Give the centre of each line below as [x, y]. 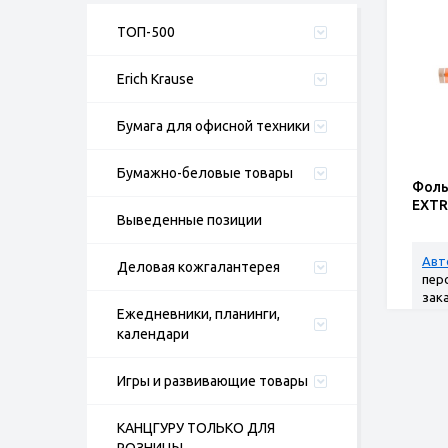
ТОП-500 [146, 32]
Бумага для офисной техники [213, 126]
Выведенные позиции [189, 220]
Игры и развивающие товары [212, 381]
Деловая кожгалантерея [198, 267]
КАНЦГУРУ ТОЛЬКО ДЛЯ [196, 428]
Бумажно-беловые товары [205, 173]
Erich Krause [155, 79]
